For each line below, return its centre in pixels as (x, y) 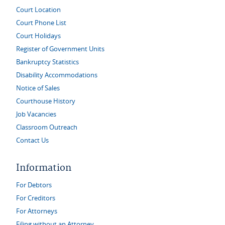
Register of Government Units (60, 49)
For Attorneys (37, 211)
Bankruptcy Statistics (47, 62)
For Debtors (34, 185)
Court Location (38, 10)
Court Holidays (38, 36)
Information (44, 168)
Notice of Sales (38, 88)
